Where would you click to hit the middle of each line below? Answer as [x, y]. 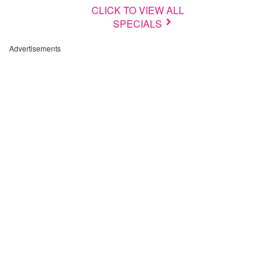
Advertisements [35, 48]
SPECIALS [137, 24]
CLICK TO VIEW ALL [137, 10]
